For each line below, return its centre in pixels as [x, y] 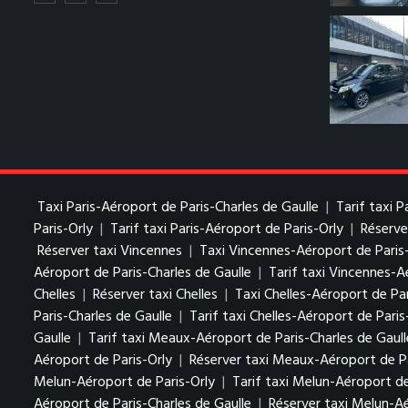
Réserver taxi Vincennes [110, 251]
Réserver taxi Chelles [155, 295]
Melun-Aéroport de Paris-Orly [124, 382]
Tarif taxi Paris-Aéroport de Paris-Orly [227, 229]
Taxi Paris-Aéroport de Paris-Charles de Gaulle [178, 207]
